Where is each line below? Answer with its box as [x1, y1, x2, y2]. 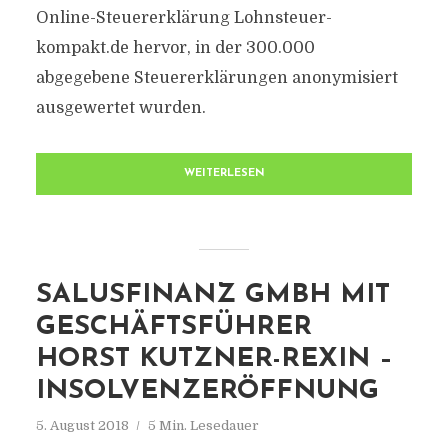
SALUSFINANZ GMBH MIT [35, 282, 390, 309]
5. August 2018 [35, 418, 129, 433]
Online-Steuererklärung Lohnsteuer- [35, 9, 332, 27]
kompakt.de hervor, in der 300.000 [35, 39, 315, 57]
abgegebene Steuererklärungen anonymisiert [35, 69, 398, 87]
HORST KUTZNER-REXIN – [35, 346, 393, 373]
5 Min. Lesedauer [147, 418, 259, 433]
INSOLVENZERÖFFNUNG [35, 378, 379, 405]
